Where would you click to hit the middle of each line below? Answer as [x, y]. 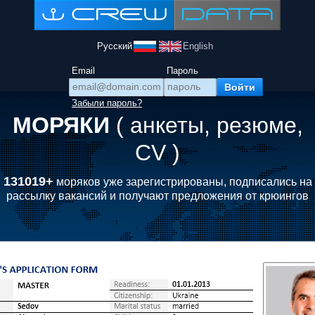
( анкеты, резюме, [209, 125]
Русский [115, 46]
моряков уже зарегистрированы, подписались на [182, 182]
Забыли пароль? [107, 103]
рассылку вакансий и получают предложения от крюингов [157, 196]
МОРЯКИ [64, 125]
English [198, 46]
